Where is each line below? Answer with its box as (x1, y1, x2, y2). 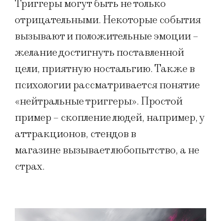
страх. (15, 159, 47, 173)
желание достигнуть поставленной (15, 45, 184, 59)
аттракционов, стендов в (15, 127, 136, 141)
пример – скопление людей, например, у (15, 110, 204, 124)
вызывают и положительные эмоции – (15, 29, 198, 43)
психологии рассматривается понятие (15, 78, 200, 92)
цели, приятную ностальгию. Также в (15, 62, 195, 75)
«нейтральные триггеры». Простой (15, 94, 183, 108)
